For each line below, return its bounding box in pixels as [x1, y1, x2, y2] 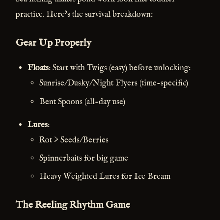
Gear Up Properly [16, 37, 91, 50]
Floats [27, 63, 49, 74]
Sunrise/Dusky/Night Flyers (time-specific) [39, 78, 188, 89]
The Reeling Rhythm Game [16, 199, 130, 212]
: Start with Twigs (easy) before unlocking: [49, 63, 191, 74]
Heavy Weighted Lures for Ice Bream [39, 171, 170, 182]
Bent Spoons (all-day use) [39, 96, 125, 107]
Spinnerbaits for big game [39, 153, 128, 164]
